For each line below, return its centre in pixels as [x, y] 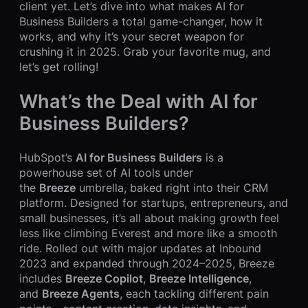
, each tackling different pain [194, 293]
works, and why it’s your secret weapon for [132, 37]
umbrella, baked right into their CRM [172, 187]
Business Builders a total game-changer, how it [141, 22]
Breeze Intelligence [199, 278]
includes [42, 278]
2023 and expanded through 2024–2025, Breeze [147, 263]
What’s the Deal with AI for [139, 101]
